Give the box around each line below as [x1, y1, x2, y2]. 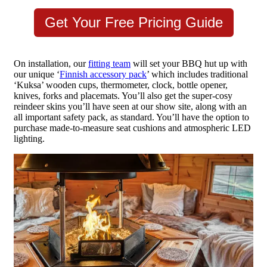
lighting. [14, 133, 45, 144]
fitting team [88, 58, 131, 69]
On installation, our [14, 58, 88, 69]
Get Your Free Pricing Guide [44, 14, 223, 30]
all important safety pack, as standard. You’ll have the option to [14, 111, 249, 122]
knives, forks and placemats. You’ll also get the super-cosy [14, 90, 232, 101]
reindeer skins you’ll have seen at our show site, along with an [14, 101, 247, 111]
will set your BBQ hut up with [131, 58, 247, 69]
